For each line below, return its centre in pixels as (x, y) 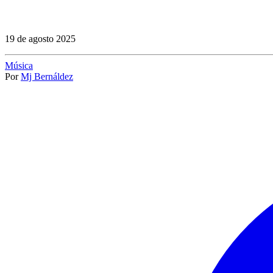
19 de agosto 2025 (40, 38)
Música (19, 65)
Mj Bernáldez (47, 76)
